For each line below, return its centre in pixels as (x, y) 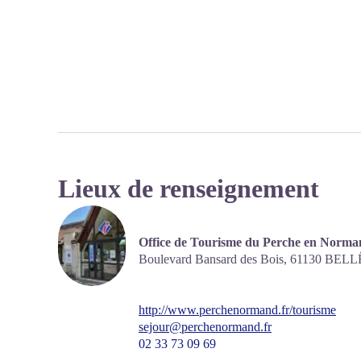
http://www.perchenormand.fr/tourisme (237, 310)
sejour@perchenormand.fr (205, 327)
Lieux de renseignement (189, 189)
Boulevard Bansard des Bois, (214, 259)
